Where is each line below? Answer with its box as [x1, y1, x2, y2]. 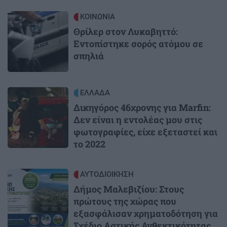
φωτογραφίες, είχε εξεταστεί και [73, 126, 217, 138]
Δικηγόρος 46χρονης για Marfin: [73, 101, 211, 114]
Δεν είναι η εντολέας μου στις [73, 113, 202, 126]
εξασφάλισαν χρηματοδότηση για [73, 207, 218, 220]
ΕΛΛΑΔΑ [80, 88, 110, 98]
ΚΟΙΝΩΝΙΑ [80, 12, 115, 22]
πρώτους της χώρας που [73, 195, 176, 208]
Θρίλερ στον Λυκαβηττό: [73, 25, 178, 38]
